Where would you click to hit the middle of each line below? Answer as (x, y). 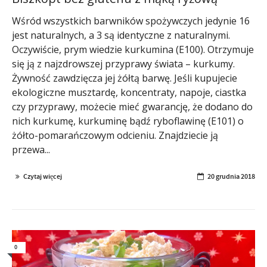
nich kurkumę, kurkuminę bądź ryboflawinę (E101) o (128, 121)
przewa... (31, 149)
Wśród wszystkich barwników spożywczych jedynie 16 (131, 21)
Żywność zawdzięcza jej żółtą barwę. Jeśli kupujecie (125, 78)
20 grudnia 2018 (231, 176)
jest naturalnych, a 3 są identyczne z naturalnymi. (121, 35)
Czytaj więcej (43, 176)
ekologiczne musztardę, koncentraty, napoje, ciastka (129, 92)
